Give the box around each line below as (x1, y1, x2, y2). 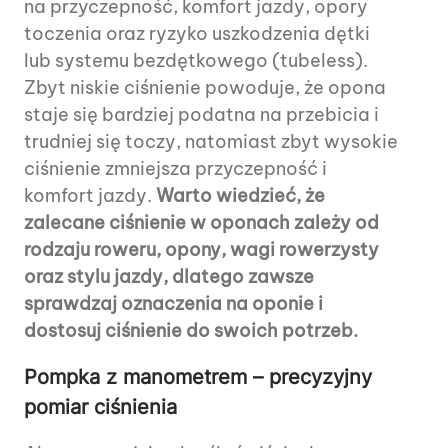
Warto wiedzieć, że (156, 184, 325, 208)
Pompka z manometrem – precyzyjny (24, 365, 372, 390)
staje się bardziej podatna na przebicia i (24, 103, 379, 127)
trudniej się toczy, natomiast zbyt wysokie (24, 130, 398, 154)
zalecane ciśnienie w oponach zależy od (24, 211, 379, 235)
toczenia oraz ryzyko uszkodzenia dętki (24, 22, 370, 46)
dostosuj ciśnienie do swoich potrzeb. (24, 319, 358, 343)
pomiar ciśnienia (24, 395, 177, 420)
